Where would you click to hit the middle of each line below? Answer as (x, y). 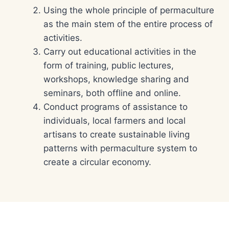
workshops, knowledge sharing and (116, 79)
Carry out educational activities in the (120, 52)
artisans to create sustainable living (117, 134)
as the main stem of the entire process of (128, 24)
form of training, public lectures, (109, 65)
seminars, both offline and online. (112, 93)
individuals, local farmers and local (114, 121)
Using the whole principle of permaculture (129, 10)
